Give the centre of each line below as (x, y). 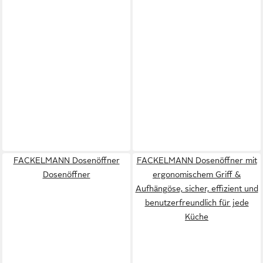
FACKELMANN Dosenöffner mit (197, 160)
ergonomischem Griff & (197, 174)
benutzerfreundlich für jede (197, 203)
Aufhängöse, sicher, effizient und (197, 188)
